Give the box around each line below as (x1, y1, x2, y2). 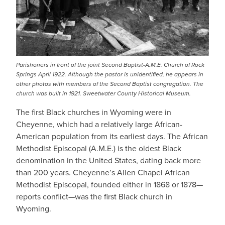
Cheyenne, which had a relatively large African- (16, 119, 182, 130)
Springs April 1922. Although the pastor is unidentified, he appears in (16, 70, 203, 79)
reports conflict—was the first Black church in (16, 191, 172, 202)
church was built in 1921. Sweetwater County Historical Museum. (16, 89, 191, 98)
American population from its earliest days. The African (16, 131, 208, 142)
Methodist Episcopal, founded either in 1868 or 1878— (16, 179, 203, 190)
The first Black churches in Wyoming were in (16, 106, 171, 118)
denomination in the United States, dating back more (16, 155, 201, 166)
